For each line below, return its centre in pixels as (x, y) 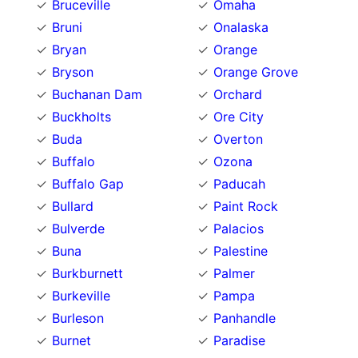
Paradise (239, 340)
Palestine (241, 251)
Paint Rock (246, 206)
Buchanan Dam (97, 94)
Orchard (238, 94)
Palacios (239, 228)
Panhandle (245, 318)
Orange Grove (256, 72)
